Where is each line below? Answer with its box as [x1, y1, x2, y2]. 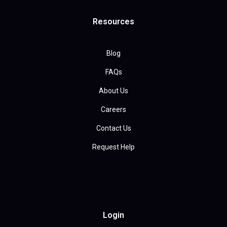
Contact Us [96, 124, 131, 133]
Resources [93, 17, 134, 27]
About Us [99, 87, 128, 95]
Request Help [92, 143, 135, 152]
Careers [101, 105, 126, 114]
